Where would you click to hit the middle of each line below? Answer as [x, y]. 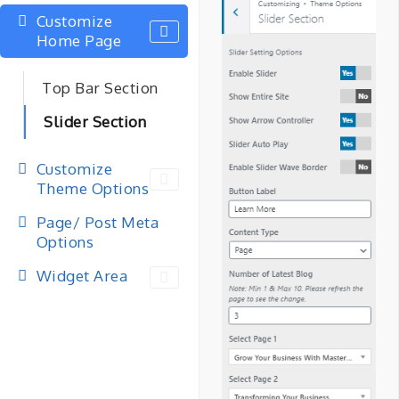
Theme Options [92, 188]
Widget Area [81, 276]
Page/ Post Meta [97, 222]
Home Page [78, 41]
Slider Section [95, 122]
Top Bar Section [100, 88]
